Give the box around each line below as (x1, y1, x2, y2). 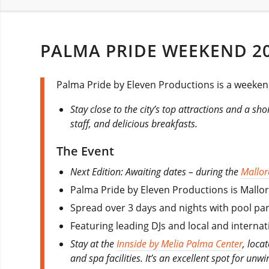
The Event (56, 142, 114, 159)
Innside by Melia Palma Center (116, 237, 243, 250)
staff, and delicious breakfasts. (70, 116, 198, 130)
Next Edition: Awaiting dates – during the (70, 165, 241, 178)
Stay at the (70, 237, 117, 250)
